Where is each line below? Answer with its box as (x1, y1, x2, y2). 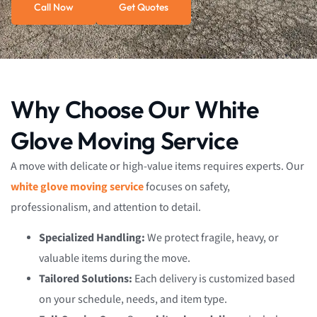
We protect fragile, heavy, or (145, 231, 279, 246)
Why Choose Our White (11, 93, 259, 125)
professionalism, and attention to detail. (11, 200, 201, 215)
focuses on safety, (144, 179, 230, 195)
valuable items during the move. (39, 251, 190, 267)
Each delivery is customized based (132, 272, 295, 287)
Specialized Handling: (39, 231, 145, 246)
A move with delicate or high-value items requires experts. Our (11, 158, 304, 174)
